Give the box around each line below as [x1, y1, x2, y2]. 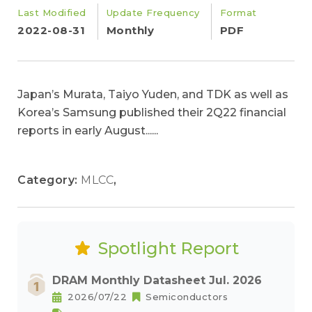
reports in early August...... [17, 124, 158, 137]
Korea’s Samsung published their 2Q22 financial [17, 106, 286, 119]
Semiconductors [146, 291, 228, 302]
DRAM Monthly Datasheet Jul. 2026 [52, 274, 262, 287]
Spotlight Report [97, 238, 239, 258]
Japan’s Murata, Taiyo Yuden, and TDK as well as [17, 88, 288, 101]
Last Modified [17, 7, 86, 18]
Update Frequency [106, 7, 200, 18]
